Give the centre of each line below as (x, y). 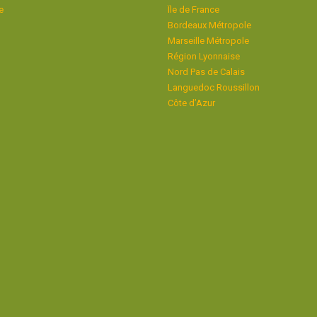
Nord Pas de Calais (206, 72)
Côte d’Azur (191, 103)
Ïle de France (193, 10)
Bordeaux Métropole (209, 25)
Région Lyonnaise (203, 56)
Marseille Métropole (208, 41)
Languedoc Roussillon (213, 87)
